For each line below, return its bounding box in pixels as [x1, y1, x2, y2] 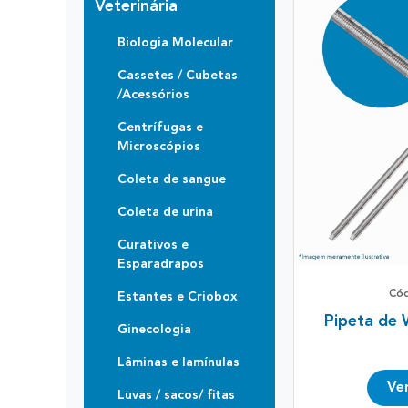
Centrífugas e [117, 120, 203, 134]
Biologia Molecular [117, 36, 233, 49]
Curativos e [117, 238, 189, 251]
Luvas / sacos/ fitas [117, 388, 235, 402]
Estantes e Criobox [117, 290, 238, 303]
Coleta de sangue [117, 172, 226, 186]
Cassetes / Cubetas [117, 68, 238, 82]
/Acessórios [117, 87, 189, 101]
